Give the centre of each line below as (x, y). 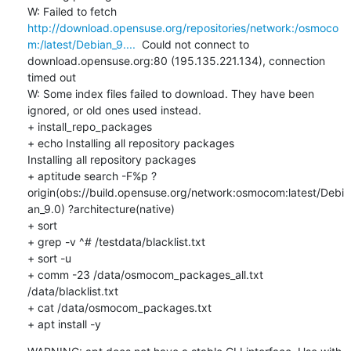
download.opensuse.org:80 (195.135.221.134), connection (176, 60)
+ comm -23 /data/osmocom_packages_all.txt (145, 274)
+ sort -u (49, 258)
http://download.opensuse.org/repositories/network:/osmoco (183, 27)
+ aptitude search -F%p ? (92, 175)
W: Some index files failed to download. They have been (170, 93)
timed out (51, 77)
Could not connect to (192, 44)
